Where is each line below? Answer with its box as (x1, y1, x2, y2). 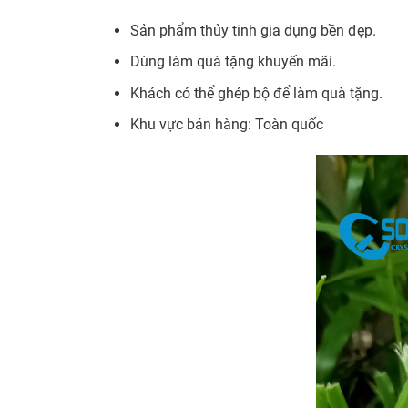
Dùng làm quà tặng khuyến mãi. (129, 53, 336, 71)
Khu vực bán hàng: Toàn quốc (129, 116, 323, 134)
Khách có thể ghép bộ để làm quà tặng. (129, 84, 382, 102)
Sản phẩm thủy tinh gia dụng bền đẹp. (129, 21, 376, 39)
